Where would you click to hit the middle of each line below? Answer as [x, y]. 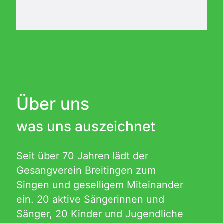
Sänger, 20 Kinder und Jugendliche [100, 214]
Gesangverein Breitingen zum [86, 170]
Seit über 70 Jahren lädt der [82, 156]
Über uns [53, 103]
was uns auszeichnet [86, 126]
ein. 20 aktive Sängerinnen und [90, 199]
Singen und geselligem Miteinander [100, 185]
